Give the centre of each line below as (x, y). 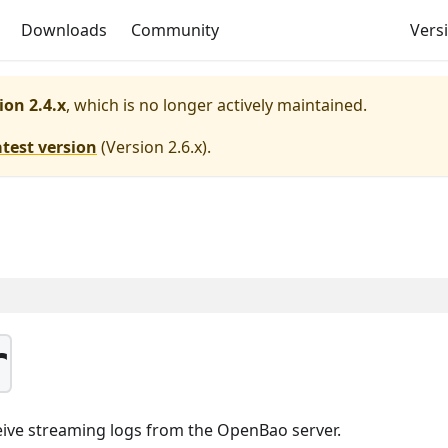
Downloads (64, 30)
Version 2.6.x (154, 147)
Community (175, 30)
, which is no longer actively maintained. (216, 105)
